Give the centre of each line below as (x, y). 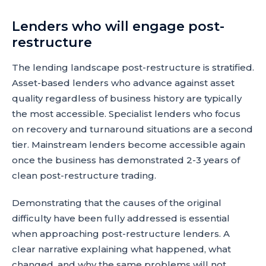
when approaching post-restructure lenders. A (121, 234)
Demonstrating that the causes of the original (117, 203)
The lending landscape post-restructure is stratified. (133, 67)
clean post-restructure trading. (84, 175)
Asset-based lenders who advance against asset (123, 83)
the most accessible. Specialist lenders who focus (126, 114)
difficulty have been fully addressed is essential (121, 218)
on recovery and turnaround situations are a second (132, 129)
